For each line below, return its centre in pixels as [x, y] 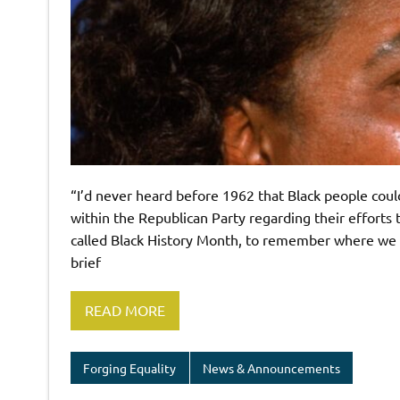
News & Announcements [271, 367]
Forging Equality [130, 367]
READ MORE [125, 310]
